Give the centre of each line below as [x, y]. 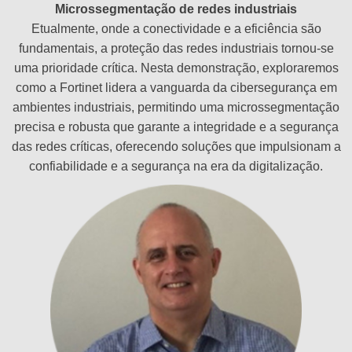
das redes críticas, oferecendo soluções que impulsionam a [176, 147]
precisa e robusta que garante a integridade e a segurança [176, 127]
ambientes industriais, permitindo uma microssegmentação [176, 108]
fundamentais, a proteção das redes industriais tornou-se [176, 49]
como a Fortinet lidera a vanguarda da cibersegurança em [176, 88]
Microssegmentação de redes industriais [176, 9]
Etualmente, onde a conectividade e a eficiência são [176, 29]
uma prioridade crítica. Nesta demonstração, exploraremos [176, 68]
